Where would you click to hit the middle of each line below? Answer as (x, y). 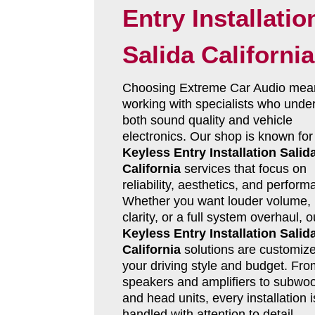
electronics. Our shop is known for (217, 137)
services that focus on (243, 169)
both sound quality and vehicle (207, 121)
